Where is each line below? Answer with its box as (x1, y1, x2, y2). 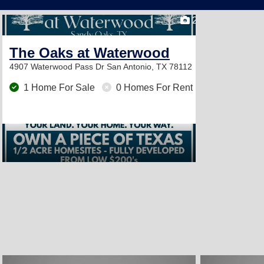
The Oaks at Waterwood (9, 45, 170, 61)
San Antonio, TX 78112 (107, 62, 192, 71)
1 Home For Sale (21, 82, 97, 93)
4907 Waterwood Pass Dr (9, 62, 107, 71)
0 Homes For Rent (114, 82, 193, 93)
